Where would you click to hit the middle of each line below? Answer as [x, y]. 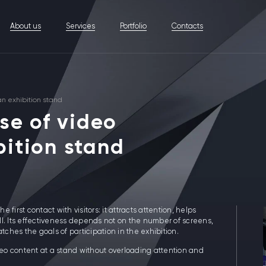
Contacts [188, 26]
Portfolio [134, 26]
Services [81, 26]
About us [26, 26]
